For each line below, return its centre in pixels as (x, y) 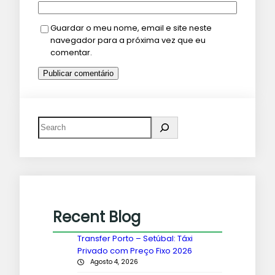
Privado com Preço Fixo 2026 (135, 250)
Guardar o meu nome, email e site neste (131, 28)
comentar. (71, 52)
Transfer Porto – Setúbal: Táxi (135, 238)
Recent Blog (97, 217)
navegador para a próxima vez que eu (128, 40)
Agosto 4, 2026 (114, 261)
